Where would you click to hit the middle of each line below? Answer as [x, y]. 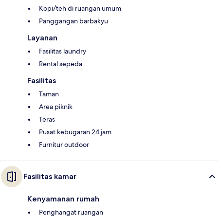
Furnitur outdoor [64, 145]
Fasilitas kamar [50, 177]
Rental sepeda [61, 64]
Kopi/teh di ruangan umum [80, 9]
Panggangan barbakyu [73, 21]
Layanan [42, 38]
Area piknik [56, 107]
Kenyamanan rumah [63, 199]
